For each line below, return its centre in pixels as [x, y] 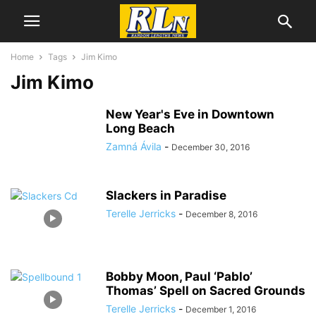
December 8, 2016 [221, 214]
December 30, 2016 [211, 147]
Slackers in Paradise [166, 195]
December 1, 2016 [221, 309]
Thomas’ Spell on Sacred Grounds [206, 291]
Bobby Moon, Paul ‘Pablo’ [179, 276]
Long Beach [140, 128]
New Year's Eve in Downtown [190, 114]
